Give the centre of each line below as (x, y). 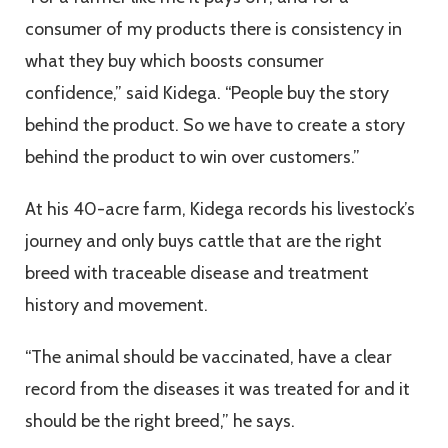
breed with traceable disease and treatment (197, 273)
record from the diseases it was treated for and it (217, 389)
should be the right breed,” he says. (162, 421)
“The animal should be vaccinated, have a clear (208, 357)
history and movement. (118, 305)
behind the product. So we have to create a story (215, 125)
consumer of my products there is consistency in (213, 29)
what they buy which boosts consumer (174, 61)
